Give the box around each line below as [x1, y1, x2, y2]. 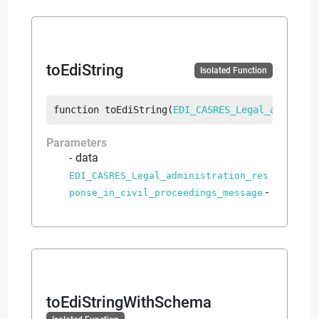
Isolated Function [200, 65, 268, 75]
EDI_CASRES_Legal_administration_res [69, 169, 268, 181]
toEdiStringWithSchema [46, 293, 211, 311]
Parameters [46, 135, 107, 150]
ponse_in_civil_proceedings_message [69, 187, 263, 198]
